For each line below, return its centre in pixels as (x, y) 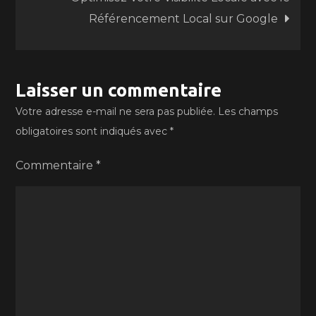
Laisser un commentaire (119, 90)
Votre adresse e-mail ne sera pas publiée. (116, 111)
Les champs (248, 111)
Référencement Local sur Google (183, 19)
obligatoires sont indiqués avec (93, 131)
